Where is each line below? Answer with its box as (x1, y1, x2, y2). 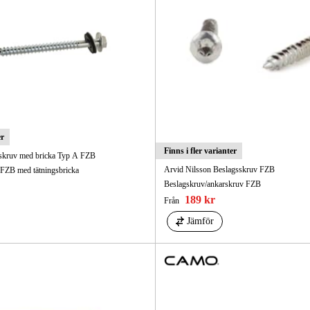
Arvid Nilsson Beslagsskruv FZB (163, 164, 275, 174)
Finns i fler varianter (163, 145, 237, 156)
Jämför (186, 215, 214, 226)
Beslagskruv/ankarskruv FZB (163, 179, 261, 189)
